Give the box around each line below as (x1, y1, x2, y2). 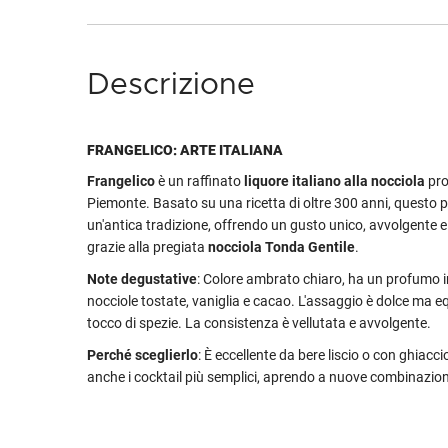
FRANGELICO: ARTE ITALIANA (87, 142, 283, 158)
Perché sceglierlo (87, 347, 198, 363)
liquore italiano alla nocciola (244, 173, 425, 189)
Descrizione (87, 70, 255, 100)
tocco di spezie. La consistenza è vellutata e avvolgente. (87, 315, 431, 331)
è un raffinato (155, 173, 244, 189)
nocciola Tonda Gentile (208, 239, 355, 255)
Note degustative (87, 271, 197, 287)
